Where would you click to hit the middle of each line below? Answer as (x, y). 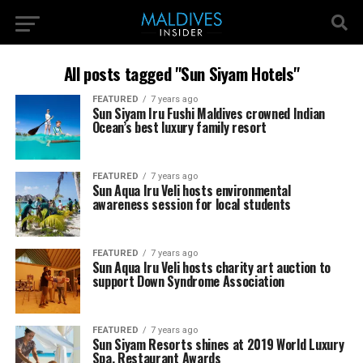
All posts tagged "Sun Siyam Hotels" (181, 73)
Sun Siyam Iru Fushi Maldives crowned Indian (208, 113)
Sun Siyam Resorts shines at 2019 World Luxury (218, 344)
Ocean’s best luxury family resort (179, 127)
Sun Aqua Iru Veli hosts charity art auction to (211, 267)
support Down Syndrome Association (188, 281)
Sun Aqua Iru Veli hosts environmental (191, 190)
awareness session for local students (192, 204)
